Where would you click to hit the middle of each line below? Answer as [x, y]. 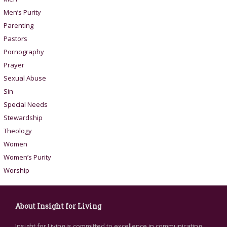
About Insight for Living [58, 206]
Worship [16, 170]
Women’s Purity [27, 157]
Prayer [14, 65]
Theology [17, 130]
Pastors [15, 38]
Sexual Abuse [25, 78]
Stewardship [23, 117]
